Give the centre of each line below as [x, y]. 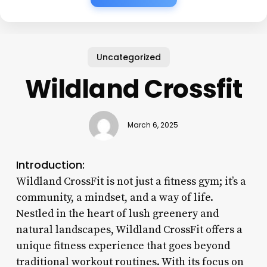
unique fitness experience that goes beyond [123, 246]
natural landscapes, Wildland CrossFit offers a [129, 229]
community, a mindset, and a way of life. [114, 197]
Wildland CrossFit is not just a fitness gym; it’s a [131, 181]
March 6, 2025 [153, 125]
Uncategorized [129, 57]
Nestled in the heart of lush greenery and [117, 213]
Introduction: [50, 164]
